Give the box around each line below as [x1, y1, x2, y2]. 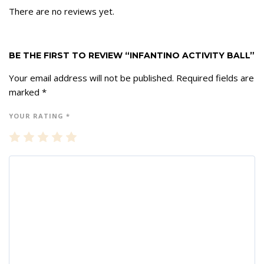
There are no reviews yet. [9, 5, 114, 18]
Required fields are [176, 72, 254, 84]
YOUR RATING [9, 111, 66, 121]
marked [9, 86, 42, 98]
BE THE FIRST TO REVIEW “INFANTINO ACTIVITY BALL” [9, 50, 255, 61]
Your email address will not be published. [9, 72, 174, 84]
